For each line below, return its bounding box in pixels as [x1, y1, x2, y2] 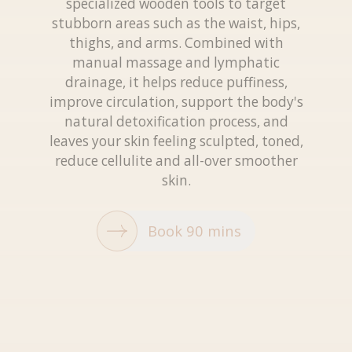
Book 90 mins [148, 221, 242, 241]
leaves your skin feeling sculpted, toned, [49, 132, 303, 151]
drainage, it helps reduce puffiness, [64, 73, 288, 92]
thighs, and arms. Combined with [68, 34, 284, 53]
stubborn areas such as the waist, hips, [52, 14, 300, 33]
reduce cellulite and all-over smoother [54, 152, 298, 170]
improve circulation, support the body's [49, 93, 303, 112]
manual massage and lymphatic [72, 53, 280, 72]
